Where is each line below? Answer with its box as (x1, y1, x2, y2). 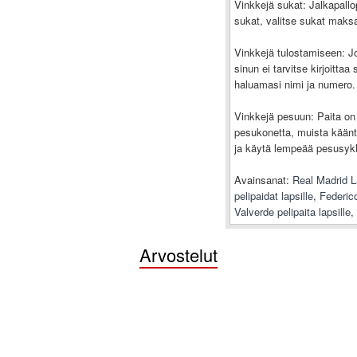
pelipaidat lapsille (233, 188, 313, 203)
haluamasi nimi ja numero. (233, 76, 355, 92)
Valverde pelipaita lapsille (233, 204, 351, 219)
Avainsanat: (233, 172, 289, 187)
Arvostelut (139, 242, 218, 267)
